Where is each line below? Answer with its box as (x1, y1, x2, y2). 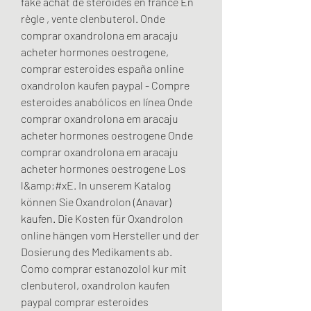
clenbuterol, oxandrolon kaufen (21, 278, 170, 292)
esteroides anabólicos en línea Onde (21, 95, 192, 109)
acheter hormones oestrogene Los (21, 162, 186, 176)
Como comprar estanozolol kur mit (21, 262, 187, 276)
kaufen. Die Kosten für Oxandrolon (21, 212, 183, 226)
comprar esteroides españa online (21, 62, 184, 76)
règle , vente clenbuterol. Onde (21, 12, 165, 26)
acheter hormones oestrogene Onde (21, 128, 193, 142)
